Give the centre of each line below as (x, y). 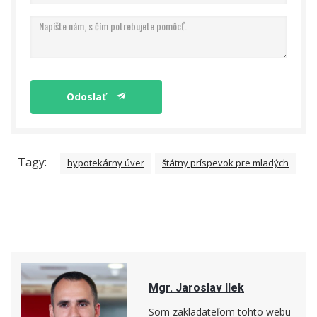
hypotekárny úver (106, 163)
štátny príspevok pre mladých (225, 163)
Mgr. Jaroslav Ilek (196, 288)
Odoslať (88, 97)
